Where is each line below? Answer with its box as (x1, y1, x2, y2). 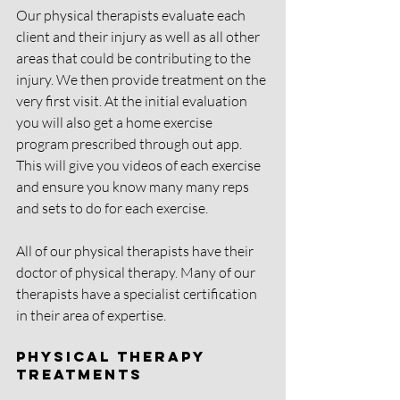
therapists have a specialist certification (16, 285, 260, 304)
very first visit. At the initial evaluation (16, 92, 250, 111)
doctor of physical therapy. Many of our (16, 263, 258, 282)
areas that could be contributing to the (16, 49, 254, 68)
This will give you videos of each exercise (16, 156, 263, 175)
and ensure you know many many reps (16, 178, 252, 196)
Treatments (16, 365, 143, 384)
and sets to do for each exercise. (16, 199, 211, 218)
